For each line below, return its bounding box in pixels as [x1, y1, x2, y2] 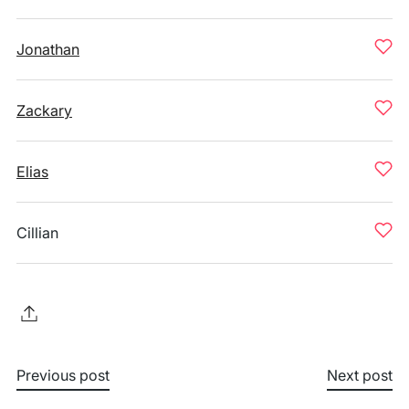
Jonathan [16, 40, 79, 58]
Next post [327, 366, 393, 384]
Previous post [16, 366, 110, 384]
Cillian [16, 224, 58, 242]
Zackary [16, 101, 72, 120]
